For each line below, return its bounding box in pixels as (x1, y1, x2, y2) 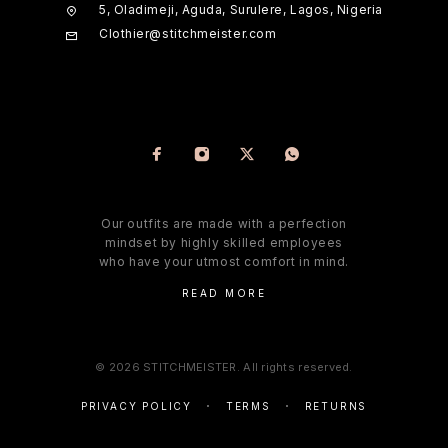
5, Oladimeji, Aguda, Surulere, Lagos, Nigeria (99, 2, 383, 17)
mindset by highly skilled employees (104, 235, 343, 250)
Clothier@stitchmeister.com (99, 26, 277, 41)
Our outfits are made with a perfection (101, 216, 347, 231)
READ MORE (181, 287, 267, 299)
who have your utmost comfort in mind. (98, 254, 350, 269)
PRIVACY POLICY (80, 400, 192, 412)
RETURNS (304, 400, 368, 412)
